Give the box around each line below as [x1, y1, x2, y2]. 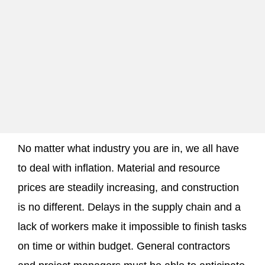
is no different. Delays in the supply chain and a [18, 201, 241, 213]
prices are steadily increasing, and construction [18, 182, 239, 193]
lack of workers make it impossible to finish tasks [18, 221, 247, 232]
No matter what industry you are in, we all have [18, 143, 239, 154]
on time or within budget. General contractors [18, 240, 230, 252]
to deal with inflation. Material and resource [18, 162, 220, 174]
